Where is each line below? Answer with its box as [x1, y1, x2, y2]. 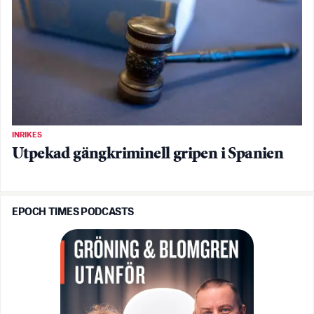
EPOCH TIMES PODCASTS [12, 206, 134, 217]
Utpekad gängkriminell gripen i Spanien [12, 146, 284, 163]
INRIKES [12, 130, 42, 139]
